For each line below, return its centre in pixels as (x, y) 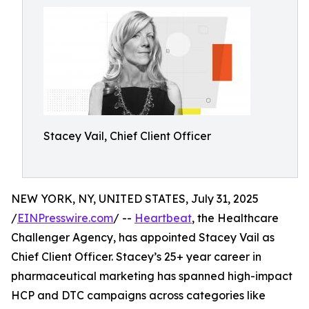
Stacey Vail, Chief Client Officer (127, 136)
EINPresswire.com (65, 218)
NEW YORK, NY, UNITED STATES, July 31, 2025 (135, 199)
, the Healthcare (235, 218)
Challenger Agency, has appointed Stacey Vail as (143, 237)
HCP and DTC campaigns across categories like (138, 295)
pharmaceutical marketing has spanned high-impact (152, 276)
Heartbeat (163, 218)
